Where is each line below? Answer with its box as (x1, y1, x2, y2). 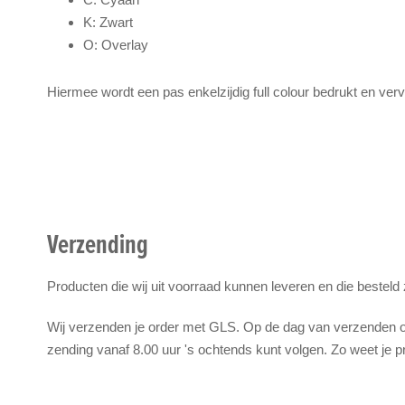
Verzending (47, 223, 148, 263)
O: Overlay (83, 36, 148, 52)
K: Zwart (83, 14, 133, 30)
